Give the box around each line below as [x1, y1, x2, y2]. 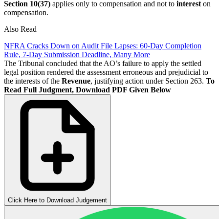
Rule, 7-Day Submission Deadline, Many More [4, 50, 150, 59]
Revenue [60, 76, 90, 85]
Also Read [4, 24, 37, 33]
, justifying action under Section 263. [90, 76, 206, 85]
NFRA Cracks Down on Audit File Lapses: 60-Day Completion [4, 41, 201, 50]
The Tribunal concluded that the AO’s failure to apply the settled [4, 59, 201, 67]
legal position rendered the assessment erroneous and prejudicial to [4, 67, 208, 76]
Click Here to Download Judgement [8, 196, 107, 204]
